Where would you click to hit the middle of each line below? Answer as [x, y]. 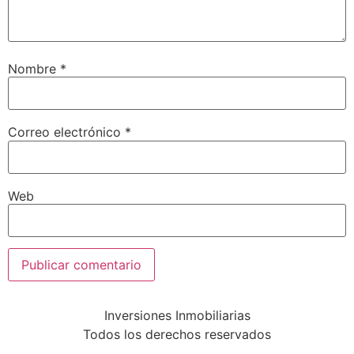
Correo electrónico [66, 132]
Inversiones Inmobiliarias [177, 315]
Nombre [34, 68]
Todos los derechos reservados [177, 334]
